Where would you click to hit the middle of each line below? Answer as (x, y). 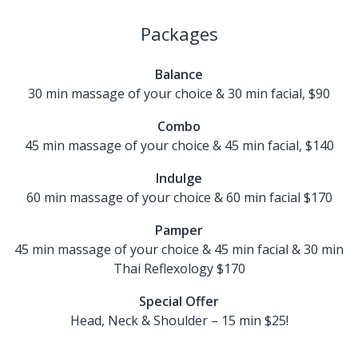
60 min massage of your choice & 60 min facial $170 (179, 197)
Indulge (179, 178)
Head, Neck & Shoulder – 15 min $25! (179, 320)
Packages (179, 34)
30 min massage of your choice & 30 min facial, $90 (179, 93)
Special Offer (179, 301)
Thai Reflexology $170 (179, 268)
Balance (179, 74)
